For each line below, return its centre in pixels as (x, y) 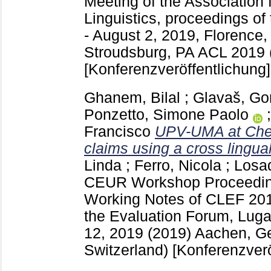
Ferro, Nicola (178, 165)
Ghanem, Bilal (132, 97)
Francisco (117, 131)
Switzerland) (128, 250)
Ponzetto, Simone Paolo (166, 114)
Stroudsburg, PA (141, 53)
